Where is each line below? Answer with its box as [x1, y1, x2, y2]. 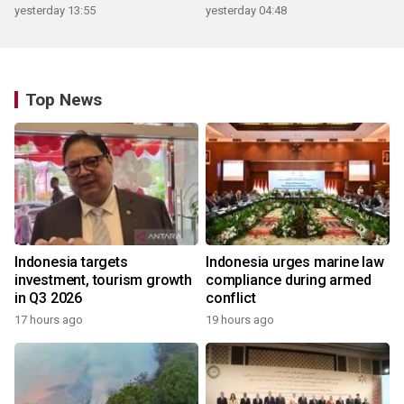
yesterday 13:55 [14, 4, 96, 18]
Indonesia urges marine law [206, 253, 384, 271]
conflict [206, 289, 256, 308]
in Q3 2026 [14, 289, 82, 308]
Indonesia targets [14, 253, 128, 271]
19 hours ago [206, 313, 274, 327]
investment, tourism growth [14, 271, 192, 289]
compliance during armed [206, 271, 372, 289]
